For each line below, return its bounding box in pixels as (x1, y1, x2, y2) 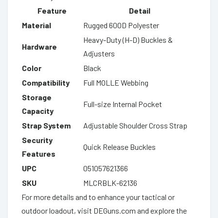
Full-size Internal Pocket (83, 99, 162, 109)
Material (22, 20, 51, 30)
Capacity (22, 106, 54, 115)
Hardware (22, 41, 57, 51)
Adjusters (83, 48, 115, 58)
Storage (22, 92, 52, 102)
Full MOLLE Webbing (83, 77, 148, 87)
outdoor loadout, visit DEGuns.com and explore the (21, 205, 187, 215)
